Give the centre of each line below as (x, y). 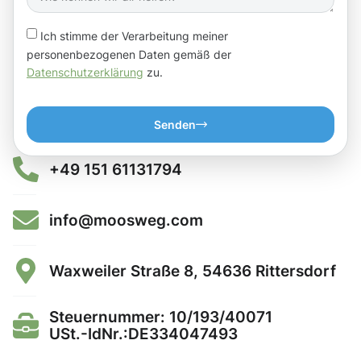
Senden (175, 125)
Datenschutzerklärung (85, 73)
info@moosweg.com (126, 220)
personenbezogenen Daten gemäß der (129, 54)
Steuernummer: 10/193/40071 (161, 317)
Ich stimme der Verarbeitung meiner (134, 35)
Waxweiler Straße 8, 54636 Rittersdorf (193, 271)
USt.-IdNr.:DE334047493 (143, 334)
